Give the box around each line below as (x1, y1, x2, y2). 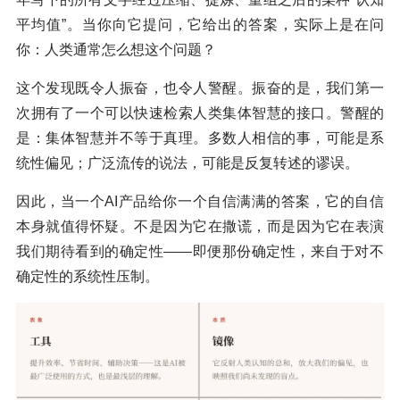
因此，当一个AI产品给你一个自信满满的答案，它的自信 (16, 194, 384, 210)
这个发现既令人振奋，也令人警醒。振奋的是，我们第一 (16, 80, 384, 96)
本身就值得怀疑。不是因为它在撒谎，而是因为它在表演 (16, 219, 384, 235)
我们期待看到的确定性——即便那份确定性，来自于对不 (16, 244, 384, 260)
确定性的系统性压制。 (16, 269, 159, 285)
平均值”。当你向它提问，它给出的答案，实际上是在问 (16, 17, 384, 33)
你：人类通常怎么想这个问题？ (16, 42, 216, 58)
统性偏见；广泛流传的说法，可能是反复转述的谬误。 (16, 155, 359, 171)
